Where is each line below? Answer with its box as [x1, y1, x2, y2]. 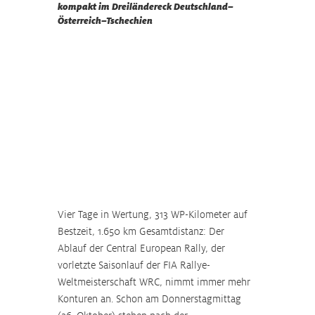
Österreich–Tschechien [58, 15, 153, 27]
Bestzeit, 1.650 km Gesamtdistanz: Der [58, 224, 227, 238]
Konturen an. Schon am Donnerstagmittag [58, 292, 244, 306]
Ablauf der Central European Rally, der [58, 241, 228, 255]
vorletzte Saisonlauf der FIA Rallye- [58, 258, 210, 272]
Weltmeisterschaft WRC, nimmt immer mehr [58, 275, 253, 289]
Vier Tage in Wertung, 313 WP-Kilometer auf [58, 207, 250, 221]
